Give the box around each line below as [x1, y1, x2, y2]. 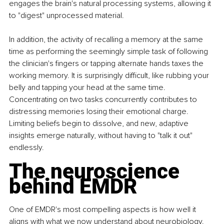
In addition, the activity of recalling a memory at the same [9, 34, 205, 44]
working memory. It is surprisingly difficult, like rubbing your [9, 70, 211, 80]
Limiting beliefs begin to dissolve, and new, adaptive [9, 118, 190, 128]
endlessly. [9, 142, 44, 152]
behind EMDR [9, 173, 137, 198]
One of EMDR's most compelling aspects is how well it [9, 204, 198, 214]
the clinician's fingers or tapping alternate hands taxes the [9, 58, 205, 68]
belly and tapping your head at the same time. [9, 82, 167, 92]
